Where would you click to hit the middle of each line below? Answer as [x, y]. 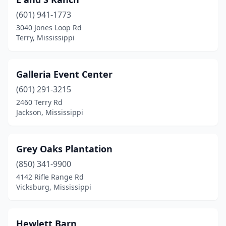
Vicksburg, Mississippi [54, 187]
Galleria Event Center [64, 74]
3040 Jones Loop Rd [49, 27]
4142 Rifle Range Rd [50, 177]
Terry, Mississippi [45, 38]
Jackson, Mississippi [50, 112]
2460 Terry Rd [39, 102]
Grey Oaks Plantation [64, 149]
